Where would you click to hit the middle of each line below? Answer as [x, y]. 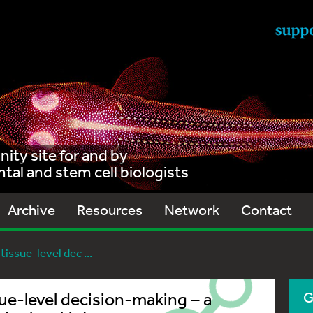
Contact [267, 210]
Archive [31, 210]
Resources [110, 210]
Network [192, 210]
